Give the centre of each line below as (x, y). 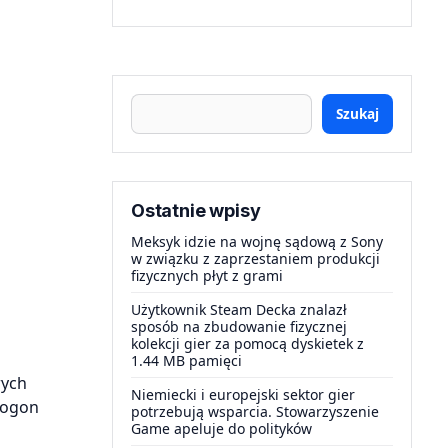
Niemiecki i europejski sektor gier (243, 394)
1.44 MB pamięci (186, 360)
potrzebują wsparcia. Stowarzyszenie (255, 411)
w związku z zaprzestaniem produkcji (255, 258)
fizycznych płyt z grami (207, 275)
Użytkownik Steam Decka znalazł (239, 309)
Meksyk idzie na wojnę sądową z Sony (257, 241)
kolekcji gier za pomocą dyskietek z (247, 343)
